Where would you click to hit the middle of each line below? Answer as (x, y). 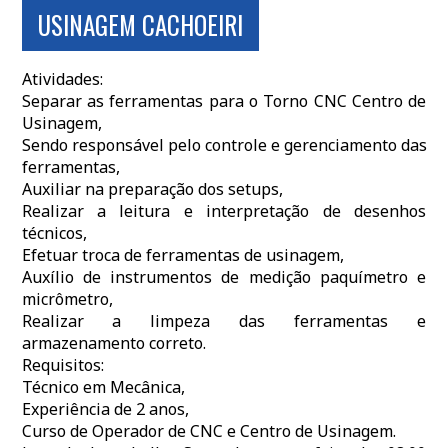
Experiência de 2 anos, (105, 409)
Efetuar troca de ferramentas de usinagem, (182, 255)
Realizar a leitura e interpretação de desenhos (224, 211)
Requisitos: (62, 365)
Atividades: (62, 79)
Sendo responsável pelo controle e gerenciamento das (224, 145)
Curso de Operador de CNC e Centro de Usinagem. (208, 431)
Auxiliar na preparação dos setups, (152, 189)
